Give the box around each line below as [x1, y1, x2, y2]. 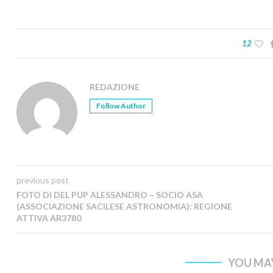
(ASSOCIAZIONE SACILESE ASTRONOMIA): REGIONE [16, 201, 232, 212]
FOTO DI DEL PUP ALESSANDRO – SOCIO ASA [16, 190, 203, 200]
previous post [16, 175, 69, 186]
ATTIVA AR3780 [16, 213, 81, 224]
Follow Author [96, 101, 146, 111]
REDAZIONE [90, 82, 140, 93]
